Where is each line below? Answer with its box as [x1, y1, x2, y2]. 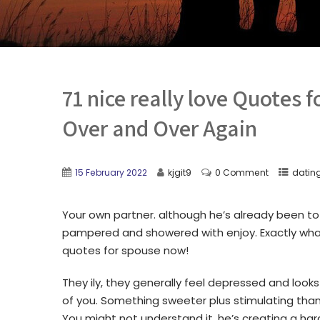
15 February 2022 [75, 166, 147, 179]
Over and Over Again [62, 113, 257, 143]
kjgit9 [168, 166, 191, 179]
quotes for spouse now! [62, 243, 189, 258]
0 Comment [215, 166, 269, 179]
